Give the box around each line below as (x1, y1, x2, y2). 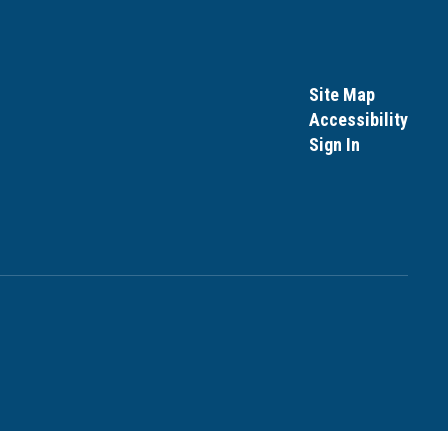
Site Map (308, 84, 375, 105)
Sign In (308, 134, 360, 155)
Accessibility (308, 109, 408, 130)
